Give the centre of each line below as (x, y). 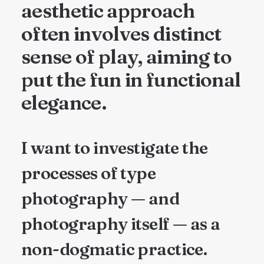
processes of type (89, 173)
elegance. (64, 102)
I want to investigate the (115, 148)
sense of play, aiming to (127, 56)
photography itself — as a (121, 224)
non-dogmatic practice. (114, 249)
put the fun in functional (131, 79)
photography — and (100, 198)
